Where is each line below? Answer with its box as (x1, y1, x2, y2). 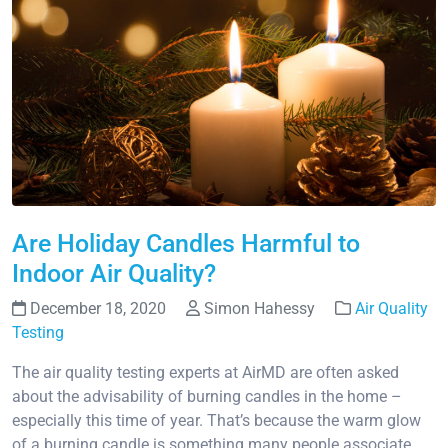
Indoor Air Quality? (12, 259, 216, 289)
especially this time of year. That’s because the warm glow (12, 411, 421, 431)
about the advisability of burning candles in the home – (12, 387, 402, 407)
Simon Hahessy (200, 299, 319, 319)
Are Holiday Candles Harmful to (12, 229, 360, 259)
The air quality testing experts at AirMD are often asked (12, 363, 399, 383)
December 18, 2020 (26, 299, 170, 319)
